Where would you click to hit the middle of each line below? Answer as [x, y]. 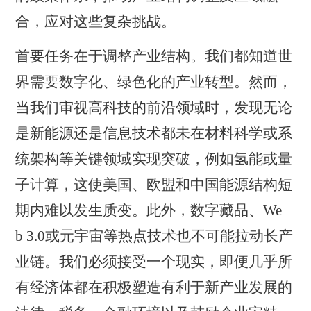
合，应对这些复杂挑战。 [96, 22]
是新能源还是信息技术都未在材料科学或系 [154, 134]
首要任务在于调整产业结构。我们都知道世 [154, 57]
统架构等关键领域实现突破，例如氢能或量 [154, 159]
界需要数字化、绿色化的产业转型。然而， [154, 82]
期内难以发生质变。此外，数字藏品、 [140, 211]
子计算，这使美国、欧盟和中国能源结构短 [154, 185]
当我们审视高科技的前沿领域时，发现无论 [154, 108]
